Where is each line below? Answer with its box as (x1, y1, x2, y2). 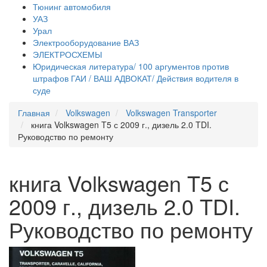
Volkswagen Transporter (126, 107, 217, 119)
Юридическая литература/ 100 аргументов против (33, 60, 229, 72)
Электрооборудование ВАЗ (33, 36, 139, 48)
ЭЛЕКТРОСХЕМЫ (33, 48, 102, 60)
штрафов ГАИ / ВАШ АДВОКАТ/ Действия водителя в (33, 72, 238, 84)
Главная (18, 107, 50, 119)
